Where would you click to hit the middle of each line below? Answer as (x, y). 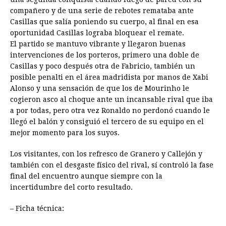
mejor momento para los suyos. (65, 132)
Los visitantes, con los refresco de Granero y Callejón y (106, 154)
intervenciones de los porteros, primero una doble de (105, 55)
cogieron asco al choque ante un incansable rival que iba (111, 99)
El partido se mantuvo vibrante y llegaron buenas (98, 44)
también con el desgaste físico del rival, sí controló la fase (112, 165)
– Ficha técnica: (37, 208)
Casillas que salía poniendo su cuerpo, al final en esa (104, 21)
